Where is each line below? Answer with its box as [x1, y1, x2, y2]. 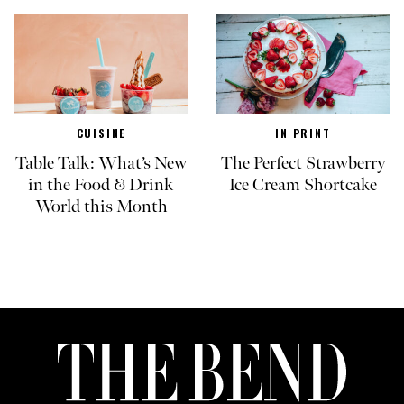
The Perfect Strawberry [220, 151, 386, 174]
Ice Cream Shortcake [229, 173, 377, 196]
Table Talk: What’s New [15, 151, 187, 174]
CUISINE [76, 124, 126, 141]
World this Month [34, 195, 168, 217]
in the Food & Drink [28, 173, 174, 196]
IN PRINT [275, 124, 331, 141]
